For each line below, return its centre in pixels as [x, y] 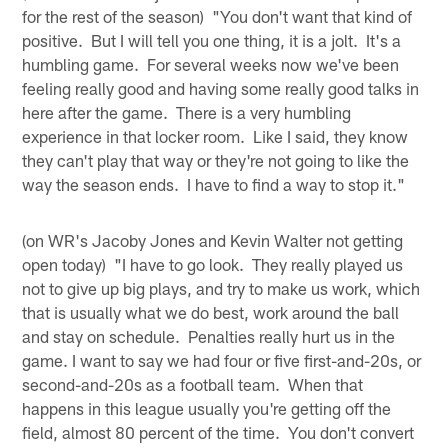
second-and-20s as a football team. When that [193, 383]
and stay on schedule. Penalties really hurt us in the [209, 335]
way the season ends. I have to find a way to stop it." [214, 183]
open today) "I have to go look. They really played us [213, 263]
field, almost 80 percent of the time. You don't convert [218, 431]
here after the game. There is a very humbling [187, 111]
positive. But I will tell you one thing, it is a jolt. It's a [212, 39]
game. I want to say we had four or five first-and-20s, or [222, 359]
